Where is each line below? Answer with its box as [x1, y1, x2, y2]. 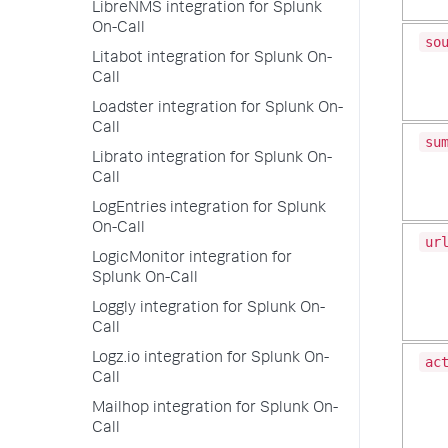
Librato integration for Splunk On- [92, 151, 332, 167]
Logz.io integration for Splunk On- [92, 351, 329, 367]
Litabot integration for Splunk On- [92, 51, 332, 67]
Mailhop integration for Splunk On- [92, 401, 338, 417]
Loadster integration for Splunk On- [92, 101, 343, 117]
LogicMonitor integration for [92, 251, 292, 267]
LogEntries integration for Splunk [92, 201, 326, 217]
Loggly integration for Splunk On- [92, 301, 325, 317]
